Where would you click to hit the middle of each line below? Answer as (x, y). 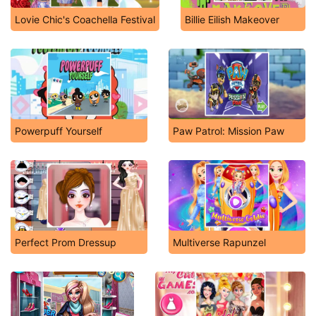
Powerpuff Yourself (59, 131)
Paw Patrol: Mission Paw (229, 131)
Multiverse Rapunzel (219, 242)
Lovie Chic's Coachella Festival (85, 19)
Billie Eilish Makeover (232, 19)
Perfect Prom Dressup (66, 242)
